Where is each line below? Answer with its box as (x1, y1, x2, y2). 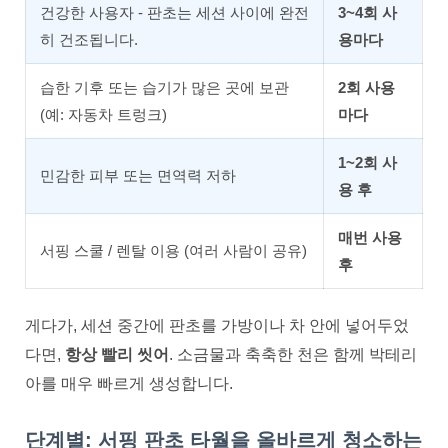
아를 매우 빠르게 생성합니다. (25, 375, 233, 393)
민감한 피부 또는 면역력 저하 (40, 166, 236, 184)
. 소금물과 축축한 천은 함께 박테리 (169, 346, 417, 364)
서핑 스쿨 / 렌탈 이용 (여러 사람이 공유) (40, 241, 307, 259)
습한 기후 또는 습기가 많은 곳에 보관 (40, 78, 289, 96)
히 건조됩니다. (40, 30, 138, 48)
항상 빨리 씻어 (65, 346, 169, 364)
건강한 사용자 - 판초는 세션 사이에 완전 (40, 3, 309, 21)
